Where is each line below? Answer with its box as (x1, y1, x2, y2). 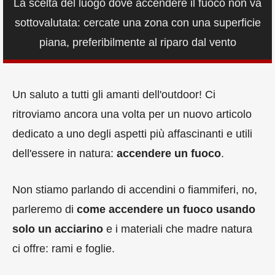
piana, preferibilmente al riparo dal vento (39, 36, 236, 49)
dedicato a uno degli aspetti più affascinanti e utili (12, 128, 252, 141)
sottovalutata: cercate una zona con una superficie (14, 17, 261, 29)
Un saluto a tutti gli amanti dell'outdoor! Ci (12, 88, 215, 101)
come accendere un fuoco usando (77, 203, 255, 216)
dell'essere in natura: (12, 147, 117, 160)
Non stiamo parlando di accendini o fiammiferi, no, (12, 184, 257, 196)
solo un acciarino (12, 223, 103, 236)
